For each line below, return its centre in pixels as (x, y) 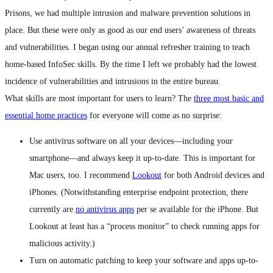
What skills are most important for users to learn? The (99, 99)
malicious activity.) (62, 244)
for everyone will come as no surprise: (154, 116)
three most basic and (229, 99)
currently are (52, 210)
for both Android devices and (213, 175)
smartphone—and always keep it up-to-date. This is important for (142, 158)
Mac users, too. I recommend (81, 175)
